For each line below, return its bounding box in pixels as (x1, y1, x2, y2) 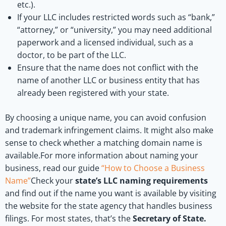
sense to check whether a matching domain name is (5, 137, 202, 148)
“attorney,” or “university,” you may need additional (17, 24, 212, 35)
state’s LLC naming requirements (75, 175, 208, 186)
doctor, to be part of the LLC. (17, 49, 126, 61)
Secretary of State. (133, 212, 206, 224)
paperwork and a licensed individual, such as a (17, 36, 193, 48)
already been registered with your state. (17, 87, 169, 98)
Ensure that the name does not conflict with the (17, 62, 198, 73)
